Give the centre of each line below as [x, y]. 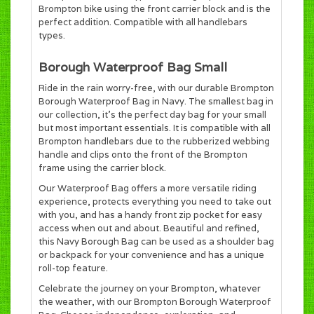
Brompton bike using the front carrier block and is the [155, 8]
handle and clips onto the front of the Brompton [143, 155]
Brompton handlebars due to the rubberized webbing [154, 142]
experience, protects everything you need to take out [155, 202]
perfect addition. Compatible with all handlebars [143, 22]
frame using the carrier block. [102, 168]
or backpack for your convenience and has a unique [151, 255]
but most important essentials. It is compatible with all [155, 128]
